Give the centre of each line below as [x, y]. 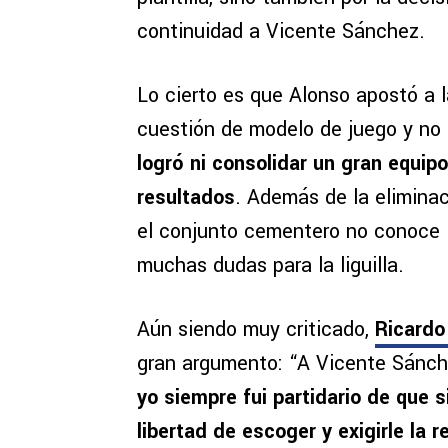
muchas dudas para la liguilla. [270, 266]
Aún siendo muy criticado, [256, 330]
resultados [186, 198]
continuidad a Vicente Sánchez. [281, 32]
